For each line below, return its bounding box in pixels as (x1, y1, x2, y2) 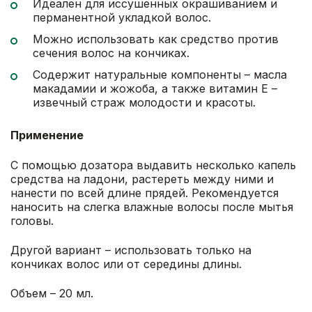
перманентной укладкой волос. (33, 10, 211, 24)
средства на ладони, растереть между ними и (10, 171, 274, 186)
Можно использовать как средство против (33, 31, 279, 46)
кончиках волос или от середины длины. (10, 257, 242, 272)
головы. (10, 213, 54, 228)
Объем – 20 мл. (10, 286, 93, 301)
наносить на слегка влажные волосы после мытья (10, 199, 293, 214)
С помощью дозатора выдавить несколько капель (10, 157, 296, 172)
